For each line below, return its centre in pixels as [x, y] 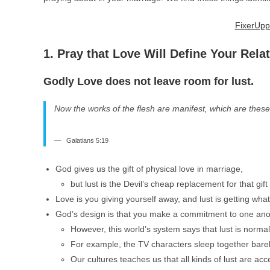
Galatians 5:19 [87, 140]
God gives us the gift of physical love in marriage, [149, 168]
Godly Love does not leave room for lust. [149, 81]
